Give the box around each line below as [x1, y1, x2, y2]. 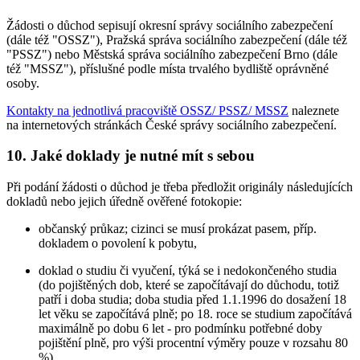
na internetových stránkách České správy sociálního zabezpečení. [6, 117, 337, 132]
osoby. [6, 76, 39, 90]
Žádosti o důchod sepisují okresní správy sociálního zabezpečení [6, 18, 333, 32]
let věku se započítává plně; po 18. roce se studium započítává [39, 307, 352, 321]
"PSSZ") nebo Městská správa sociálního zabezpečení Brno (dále [6, 47, 337, 61]
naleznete [288, 103, 339, 117]
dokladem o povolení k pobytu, [39, 236, 197, 251]
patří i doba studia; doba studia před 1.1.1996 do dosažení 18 [39, 292, 346, 307]
